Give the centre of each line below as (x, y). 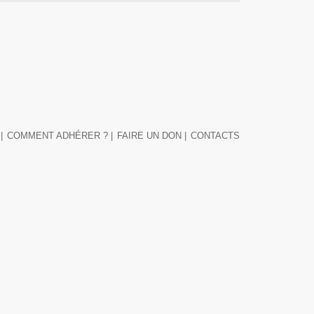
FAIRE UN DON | (152, 136)
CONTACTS (215, 136)
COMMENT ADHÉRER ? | (60, 136)
